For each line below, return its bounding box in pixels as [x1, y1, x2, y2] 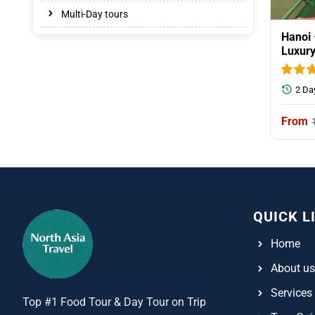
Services [270, 286, 312, 300]
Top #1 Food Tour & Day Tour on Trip [22, 295, 206, 309]
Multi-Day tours [61, 8, 128, 20]
